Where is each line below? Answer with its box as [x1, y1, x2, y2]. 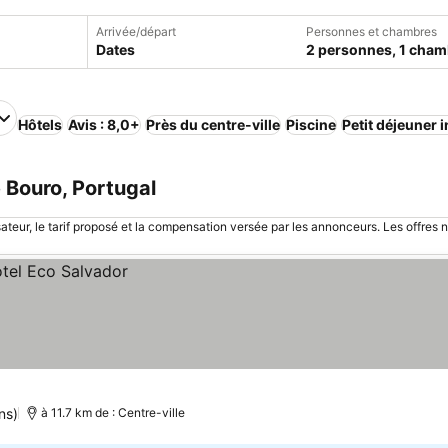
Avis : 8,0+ [68, 116, 140, 133]
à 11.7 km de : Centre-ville [40, 405, 185, 420]
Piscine [286, 116, 336, 133]
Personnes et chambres [306, 24, 437, 39]
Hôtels [18, 116, 62, 133]
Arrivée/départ [96, 24, 176, 39]
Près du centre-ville [146, 116, 280, 133]
